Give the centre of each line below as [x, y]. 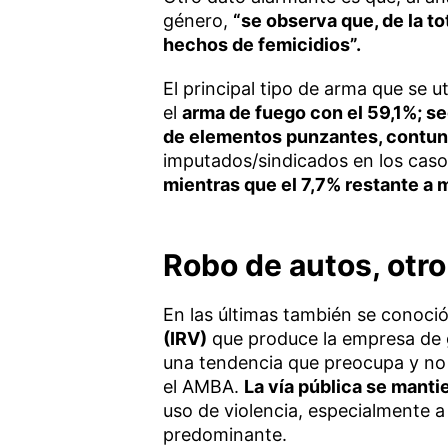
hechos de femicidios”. [261, 44]
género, [197, 20]
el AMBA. [203, 386]
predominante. [224, 434]
